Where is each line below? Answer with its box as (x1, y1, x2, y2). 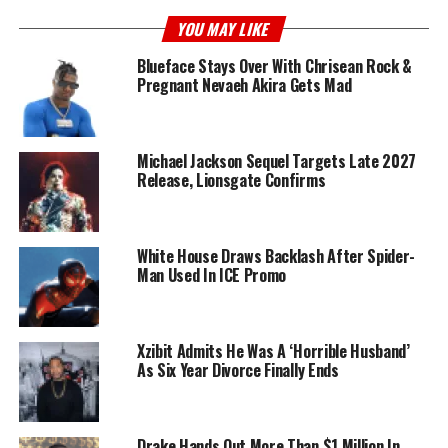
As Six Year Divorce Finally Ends (136, 358, 339, 383)
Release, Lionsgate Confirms (136, 168, 326, 193)
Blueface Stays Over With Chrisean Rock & (136, 54, 413, 79)
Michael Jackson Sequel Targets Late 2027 (136, 149, 417, 174)
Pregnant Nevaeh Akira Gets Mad (136, 73, 352, 98)
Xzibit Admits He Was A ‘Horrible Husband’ (136, 339, 410, 364)
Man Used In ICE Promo (136, 263, 287, 288)
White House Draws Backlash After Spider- (136, 244, 416, 269)
